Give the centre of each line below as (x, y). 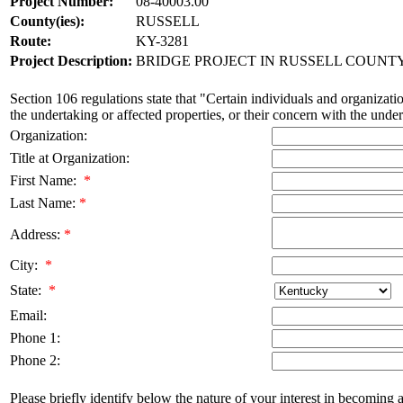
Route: (31, 40)
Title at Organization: (70, 157)
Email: (28, 315)
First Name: (43, 180)
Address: (35, 234)
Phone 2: (35, 360)
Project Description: (71, 60)
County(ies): (47, 21)
